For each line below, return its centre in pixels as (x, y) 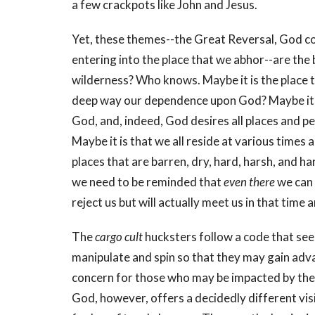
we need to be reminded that (148, 182)
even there (249, 182)
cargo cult (119, 237)
